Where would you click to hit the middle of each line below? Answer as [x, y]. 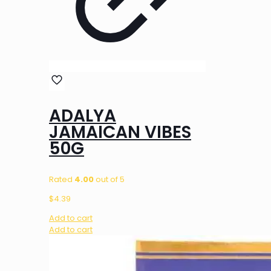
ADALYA [83, 116]
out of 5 [109, 180]
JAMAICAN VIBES [120, 132]
